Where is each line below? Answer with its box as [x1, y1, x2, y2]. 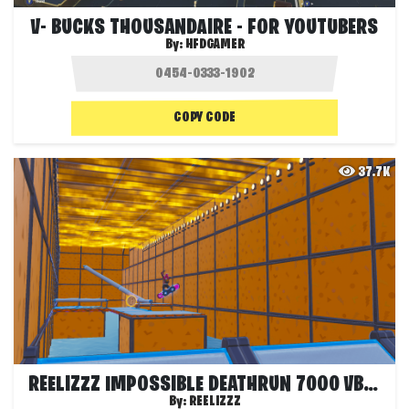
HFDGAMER [184, 37, 245, 52]
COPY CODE [173, 110, 236, 125]
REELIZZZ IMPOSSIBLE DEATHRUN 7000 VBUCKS [363, 373, 378, 396]
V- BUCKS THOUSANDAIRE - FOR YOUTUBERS [31, 16, 378, 39]
